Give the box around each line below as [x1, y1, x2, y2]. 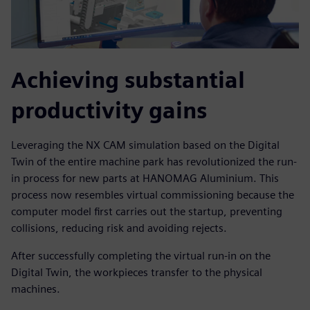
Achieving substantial [11, 66, 245, 94]
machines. [11, 282, 60, 296]
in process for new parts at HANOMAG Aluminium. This [11, 172, 279, 185]
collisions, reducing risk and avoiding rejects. [11, 221, 227, 235]
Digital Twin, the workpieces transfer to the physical [11, 266, 262, 280]
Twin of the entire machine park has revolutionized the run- [11, 155, 297, 169]
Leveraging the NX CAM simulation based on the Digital [11, 138, 280, 152]
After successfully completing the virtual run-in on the [11, 249, 271, 263]
